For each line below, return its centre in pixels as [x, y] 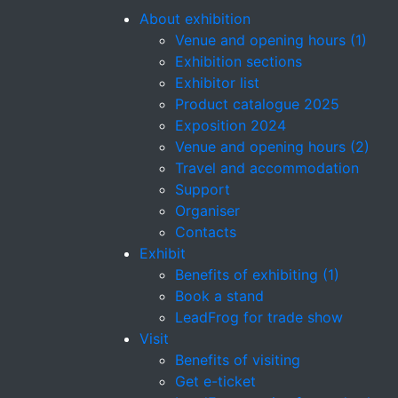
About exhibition [195, 19]
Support [203, 189]
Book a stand [219, 296]
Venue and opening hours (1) [271, 40]
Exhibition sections [239, 61]
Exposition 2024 [231, 125]
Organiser [207, 211]
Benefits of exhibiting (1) [257, 275]
